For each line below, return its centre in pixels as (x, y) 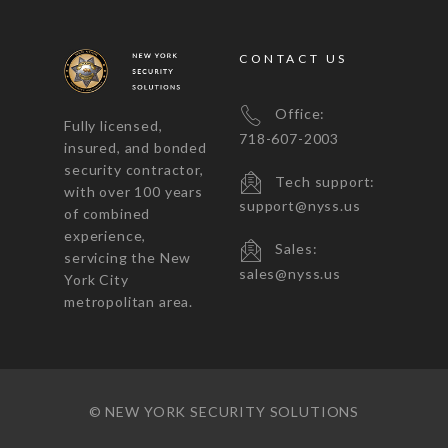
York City (96, 279)
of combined (107, 213)
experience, (105, 235)
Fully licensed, (113, 125)
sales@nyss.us (290, 273)
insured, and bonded (135, 147)
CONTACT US (293, 59)
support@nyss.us (300, 206)
